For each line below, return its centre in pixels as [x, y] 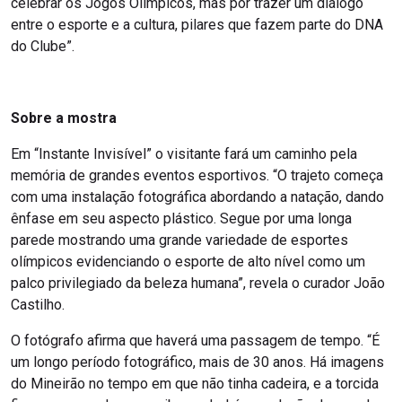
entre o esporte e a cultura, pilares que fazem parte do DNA [197, 25]
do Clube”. [44, 47]
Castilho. [39, 305]
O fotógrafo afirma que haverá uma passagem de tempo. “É [195, 341]
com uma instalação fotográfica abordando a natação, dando [197, 197]
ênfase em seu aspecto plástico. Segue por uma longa [181, 219]
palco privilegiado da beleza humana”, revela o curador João [198, 284]
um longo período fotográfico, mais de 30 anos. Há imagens [197, 363]
